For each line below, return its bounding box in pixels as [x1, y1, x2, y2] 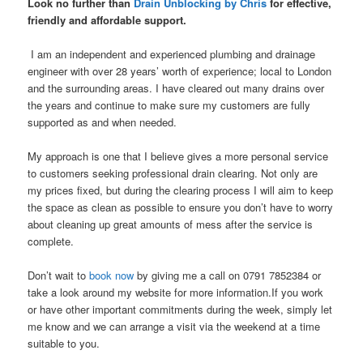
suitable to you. [28, 335, 100, 352]
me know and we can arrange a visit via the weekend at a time [28, 318, 321, 335]
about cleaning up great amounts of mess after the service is [28, 216, 314, 233]
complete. [28, 233, 75, 250]
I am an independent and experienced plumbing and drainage [31, 46, 316, 62]
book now [89, 267, 135, 284]
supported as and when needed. [28, 114, 177, 130]
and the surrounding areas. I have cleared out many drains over [28, 80, 325, 96]
